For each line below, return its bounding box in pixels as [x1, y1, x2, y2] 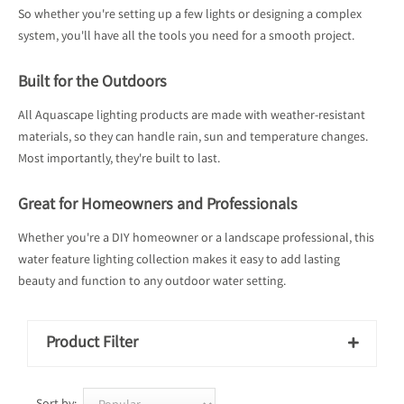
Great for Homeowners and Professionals [18, 194, 298, 217]
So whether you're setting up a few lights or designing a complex [18, 6, 362, 24]
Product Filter [46, 332, 138, 355]
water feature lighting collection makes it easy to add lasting [18, 252, 340, 270]
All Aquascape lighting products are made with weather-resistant [18, 107, 365, 125]
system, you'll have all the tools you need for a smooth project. [18, 28, 354, 46]
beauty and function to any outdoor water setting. [18, 273, 286, 291]
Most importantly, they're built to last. [18, 151, 220, 169]
